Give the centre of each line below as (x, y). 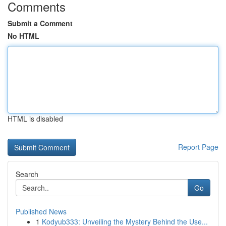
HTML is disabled (35, 119)
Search (27, 174)
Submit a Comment (40, 23)
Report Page (198, 147)
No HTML (23, 36)
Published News (41, 211)
